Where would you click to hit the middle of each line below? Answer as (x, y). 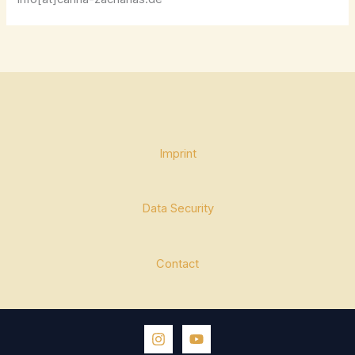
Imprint (177, 153)
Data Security (177, 209)
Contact (177, 263)
